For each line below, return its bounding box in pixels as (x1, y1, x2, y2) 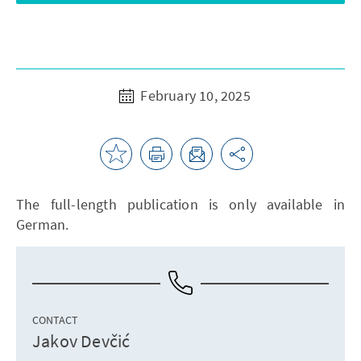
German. (16, 214, 69, 234)
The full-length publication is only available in (16, 194, 345, 214)
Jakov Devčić (32, 329, 131, 352)
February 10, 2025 (137, 85, 251, 105)
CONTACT (32, 312, 78, 327)
